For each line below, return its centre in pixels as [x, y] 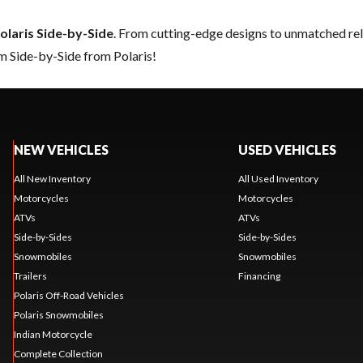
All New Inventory [52, 178]
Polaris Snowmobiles [58, 314]
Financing [259, 275]
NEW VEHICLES [61, 149]
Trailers [30, 275]
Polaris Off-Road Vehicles [68, 295]
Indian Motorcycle [53, 334]
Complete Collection [58, 353]
